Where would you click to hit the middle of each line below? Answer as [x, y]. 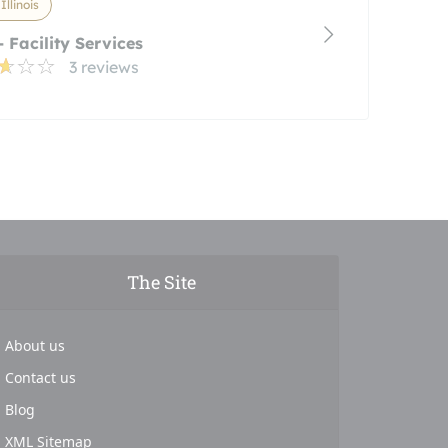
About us [34, 345]
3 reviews [103, 67]
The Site [161, 282]
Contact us [40, 377]
